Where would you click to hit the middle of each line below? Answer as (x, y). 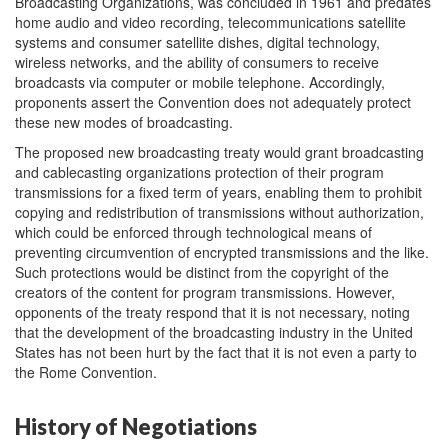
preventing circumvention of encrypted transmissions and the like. (222, 252)
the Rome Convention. (86, 372)
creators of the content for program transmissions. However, (205, 292)
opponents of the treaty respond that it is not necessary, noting (212, 312)
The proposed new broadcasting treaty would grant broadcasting (219, 152)
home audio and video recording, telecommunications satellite (210, 22)
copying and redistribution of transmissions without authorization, (219, 212)
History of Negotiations (136, 426)
